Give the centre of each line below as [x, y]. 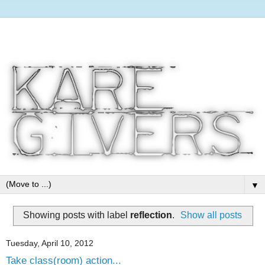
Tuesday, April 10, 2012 [50, 243]
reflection [151, 215]
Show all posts [211, 215]
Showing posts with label [76, 215]
